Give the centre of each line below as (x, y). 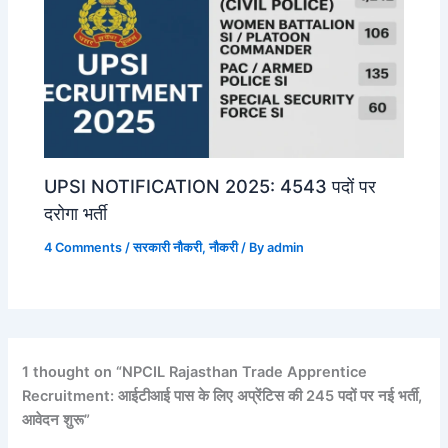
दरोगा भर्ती (76, 212)
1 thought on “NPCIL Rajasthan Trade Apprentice (195, 371)
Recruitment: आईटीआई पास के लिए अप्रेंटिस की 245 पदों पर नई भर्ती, (222, 395)
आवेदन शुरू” (56, 419)
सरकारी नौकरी (168, 247)
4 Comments (83, 247)
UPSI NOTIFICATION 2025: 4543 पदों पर (210, 185)
